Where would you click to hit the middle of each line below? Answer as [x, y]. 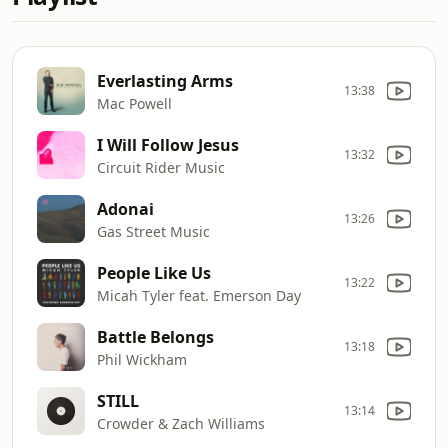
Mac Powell [134, 103]
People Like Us [154, 272]
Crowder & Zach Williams [181, 423]
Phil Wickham [142, 359]
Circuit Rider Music [161, 167]
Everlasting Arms [165, 80]
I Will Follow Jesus [168, 144]
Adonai [125, 208]
